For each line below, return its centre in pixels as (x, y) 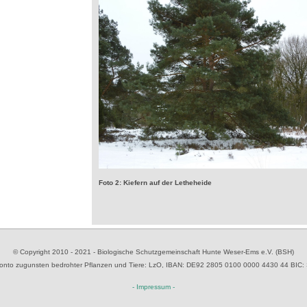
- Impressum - (153, 287)
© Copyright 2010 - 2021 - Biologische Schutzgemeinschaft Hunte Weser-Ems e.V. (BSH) (153, 252)
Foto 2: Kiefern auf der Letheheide (155, 183)
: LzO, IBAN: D (168, 265)
